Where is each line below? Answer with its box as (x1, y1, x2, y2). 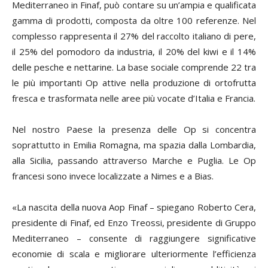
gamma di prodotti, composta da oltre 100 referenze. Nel (12, 14, 256, 26)
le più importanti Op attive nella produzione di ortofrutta (12, 76, 256, 89)
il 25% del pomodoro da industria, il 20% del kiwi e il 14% (12, 45, 256, 57)
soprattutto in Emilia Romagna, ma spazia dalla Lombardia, (12, 138, 256, 151)
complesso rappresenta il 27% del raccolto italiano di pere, (12, 29, 256, 42)
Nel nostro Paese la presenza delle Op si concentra (12, 123, 256, 135)
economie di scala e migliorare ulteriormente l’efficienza (12, 247, 256, 260)
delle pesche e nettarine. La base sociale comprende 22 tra (12, 60, 256, 73)
